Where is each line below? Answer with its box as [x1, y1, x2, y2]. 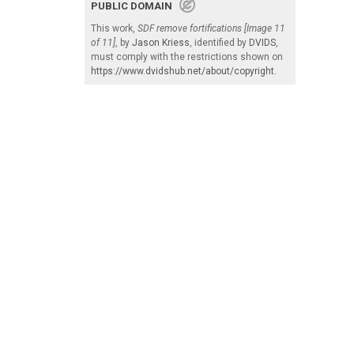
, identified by [190, 36, 249, 48]
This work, [91, 22, 137, 34]
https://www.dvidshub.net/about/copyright [91, 65, 274, 77]
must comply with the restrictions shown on [91, 51, 283, 62]
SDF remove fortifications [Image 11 [137, 22, 285, 34]
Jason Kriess [132, 36, 190, 48]
